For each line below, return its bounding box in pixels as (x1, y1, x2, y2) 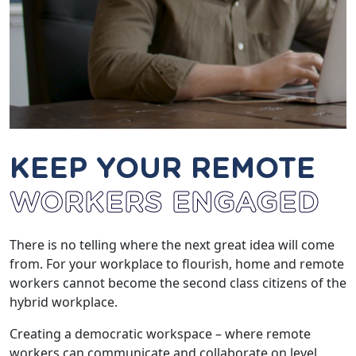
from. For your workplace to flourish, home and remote (10, 255, 344, 273)
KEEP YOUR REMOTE (10, 155, 315, 184)
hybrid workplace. (10, 293, 118, 311)
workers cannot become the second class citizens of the (10, 274, 346, 292)
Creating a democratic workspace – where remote (10, 325, 311, 343)
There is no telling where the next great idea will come (10, 236, 335, 254)
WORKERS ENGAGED (10, 189, 319, 219)
